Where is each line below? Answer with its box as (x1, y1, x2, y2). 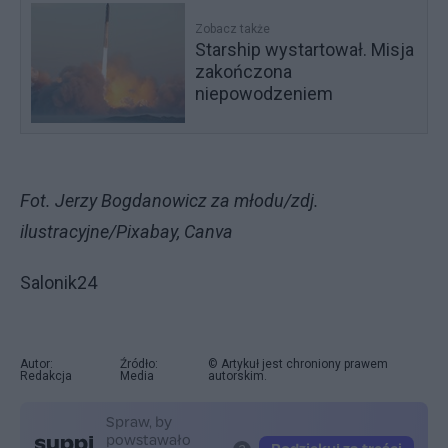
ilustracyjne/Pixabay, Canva (20, 220, 233, 242)
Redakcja (20, 368, 72, 383)
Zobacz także (195, 21, 271, 36)
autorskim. (208, 368, 268, 383)
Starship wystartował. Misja (195, 38, 415, 60)
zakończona (195, 60, 293, 82)
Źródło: (119, 356, 158, 371)
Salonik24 (20, 271, 97, 293)
